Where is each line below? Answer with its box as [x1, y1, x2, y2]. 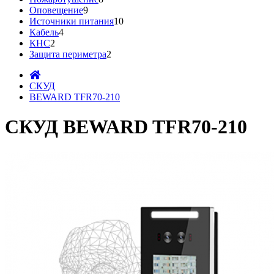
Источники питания [29, 16, 114, 26]
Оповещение [29, 5, 83, 15]
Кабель [29, 27, 59, 37]
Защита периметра [29, 49, 106, 59]
